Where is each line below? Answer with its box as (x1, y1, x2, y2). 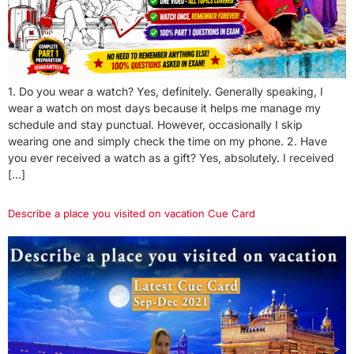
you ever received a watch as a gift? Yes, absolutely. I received (8, 150, 334, 164)
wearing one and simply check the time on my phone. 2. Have (8, 134, 327, 148)
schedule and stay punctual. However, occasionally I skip (8, 117, 303, 131)
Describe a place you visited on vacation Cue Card (8, 206, 255, 220)
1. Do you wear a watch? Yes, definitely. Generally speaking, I (8, 84, 323, 98)
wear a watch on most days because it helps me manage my (8, 100, 321, 115)
